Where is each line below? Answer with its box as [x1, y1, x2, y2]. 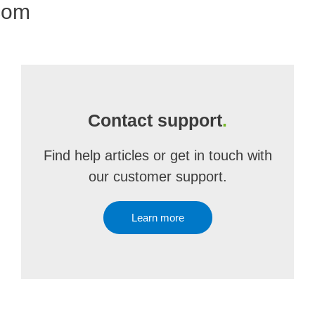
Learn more [131, 212, 184, 224]
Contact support [88, 110, 222, 130]
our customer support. [88, 169, 227, 184]
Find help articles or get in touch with [43, 148, 272, 163]
